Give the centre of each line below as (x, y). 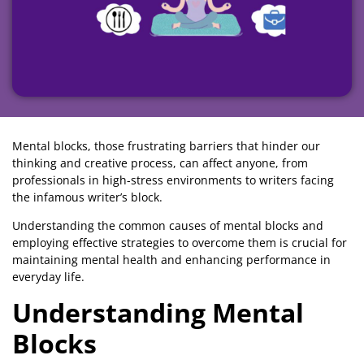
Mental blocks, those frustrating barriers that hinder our (166, 146)
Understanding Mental (158, 312)
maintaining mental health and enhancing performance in (171, 260)
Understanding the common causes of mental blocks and (168, 226)
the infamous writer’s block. (87, 197)
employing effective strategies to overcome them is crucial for (180, 243)
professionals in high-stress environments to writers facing (173, 180)
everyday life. (48, 277)
